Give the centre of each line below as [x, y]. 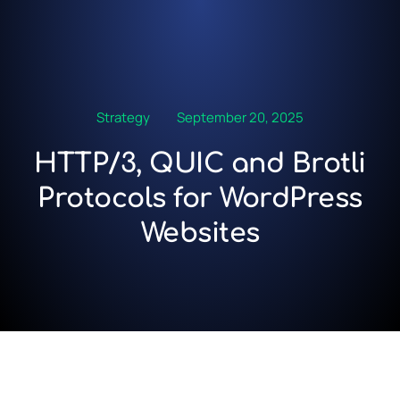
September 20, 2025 [240, 117]
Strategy [123, 117]
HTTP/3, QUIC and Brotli [200, 164]
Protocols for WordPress [200, 199]
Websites [200, 233]
